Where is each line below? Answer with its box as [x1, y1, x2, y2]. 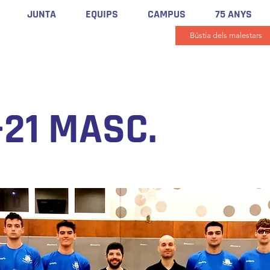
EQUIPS [86, 7, 118, 21]
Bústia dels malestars [190, 31, 262, 40]
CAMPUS [148, 7, 186, 21]
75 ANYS [215, 7, 252, 21]
